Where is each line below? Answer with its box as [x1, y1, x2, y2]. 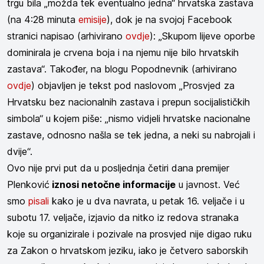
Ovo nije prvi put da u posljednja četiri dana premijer [7, 162, 229, 174]
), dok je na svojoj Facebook [107, 14, 232, 26]
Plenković [7, 179, 49, 191]
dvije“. [7, 146, 32, 158]
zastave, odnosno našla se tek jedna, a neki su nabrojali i [7, 129, 255, 141]
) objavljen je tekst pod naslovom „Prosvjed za [31, 80, 235, 92]
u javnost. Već [176, 179, 240, 191]
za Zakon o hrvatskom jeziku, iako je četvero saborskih [7, 245, 248, 257]
